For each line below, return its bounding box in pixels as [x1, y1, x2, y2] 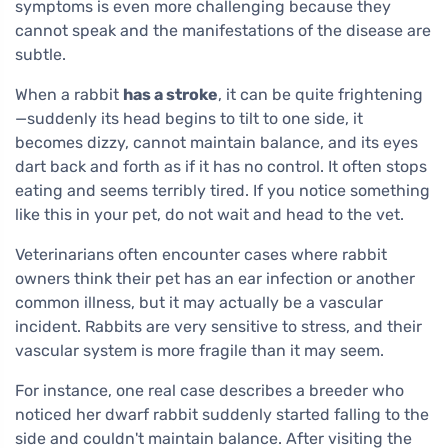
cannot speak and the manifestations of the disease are [15, 21, 431, 40]
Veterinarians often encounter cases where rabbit [15, 245, 387, 264]
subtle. [15, 45, 66, 64]
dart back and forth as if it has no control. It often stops [15, 157, 427, 176]
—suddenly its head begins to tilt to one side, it [15, 109, 363, 128]
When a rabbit [15, 85, 123, 104]
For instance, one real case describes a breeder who [15, 381, 404, 400]
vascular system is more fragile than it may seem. [15, 341, 384, 360]
